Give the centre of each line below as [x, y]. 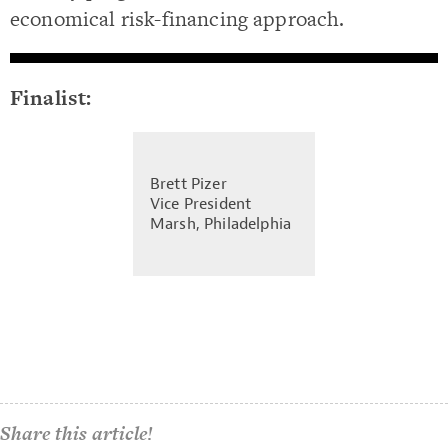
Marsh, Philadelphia [221, 224]
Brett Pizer [188, 184]
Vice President [201, 204]
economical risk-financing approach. [177, 18]
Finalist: [53, 97]
